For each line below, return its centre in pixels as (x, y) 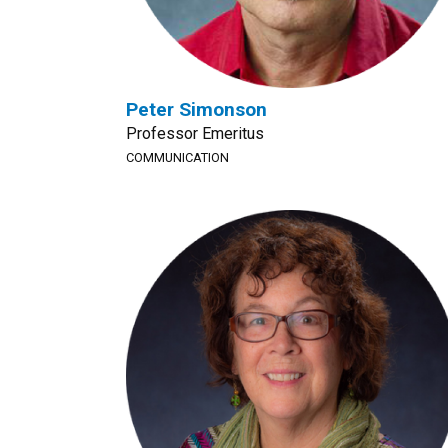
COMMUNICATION (177, 157)
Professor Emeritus (195, 133)
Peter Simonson (196, 109)
